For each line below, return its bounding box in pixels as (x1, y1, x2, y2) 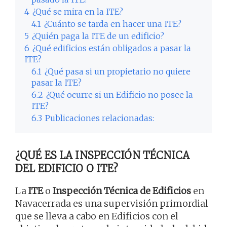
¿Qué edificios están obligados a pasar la (32, 43, 191, 53)
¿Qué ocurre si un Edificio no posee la (46, 89, 193, 100)
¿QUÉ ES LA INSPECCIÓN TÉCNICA (15, 148, 190, 162)
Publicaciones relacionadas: (45, 112, 154, 123)
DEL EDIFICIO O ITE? (15, 162, 119, 175)
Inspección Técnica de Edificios (53, 184, 191, 197)
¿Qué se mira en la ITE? (32, 6, 123, 17)
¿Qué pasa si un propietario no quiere (45, 66, 191, 77)
